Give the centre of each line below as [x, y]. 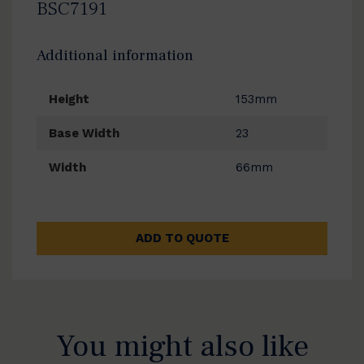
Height [69, 100]
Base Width [84, 134]
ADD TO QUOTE [182, 238]
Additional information [115, 56]
